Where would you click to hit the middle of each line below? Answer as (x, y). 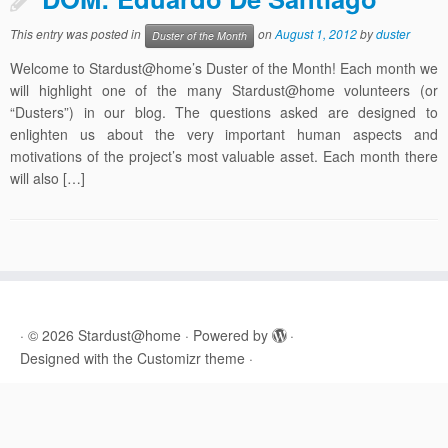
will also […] (47, 178)
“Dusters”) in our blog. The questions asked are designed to (224, 112)
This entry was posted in (77, 34)
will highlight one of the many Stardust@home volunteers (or (224, 90)
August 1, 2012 (316, 34)
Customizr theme (191, 358)
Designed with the (78, 358)
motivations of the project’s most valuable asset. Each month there (224, 156)
